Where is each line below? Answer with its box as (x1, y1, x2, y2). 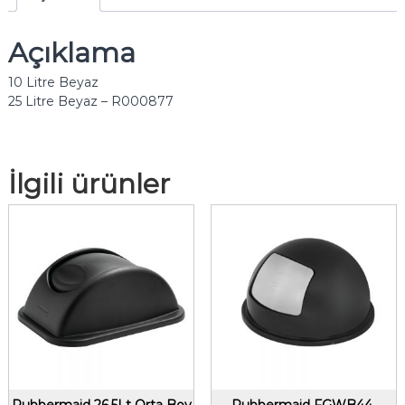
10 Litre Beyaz (7, 73, 99, 90)
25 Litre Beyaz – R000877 (7, 92, 174, 109)
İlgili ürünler (7, 166, 170, 201)
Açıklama (7, 35, 136, 70)
